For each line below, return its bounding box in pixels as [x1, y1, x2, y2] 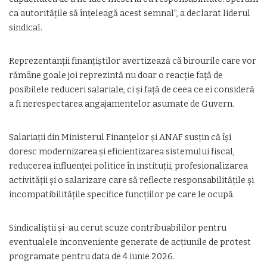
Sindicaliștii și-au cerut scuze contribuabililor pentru [9, 223, 226, 233]
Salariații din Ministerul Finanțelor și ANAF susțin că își [9, 132, 231, 142]
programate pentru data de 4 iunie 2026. [9, 252, 175, 262]
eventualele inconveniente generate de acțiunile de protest [9, 237, 251, 247]
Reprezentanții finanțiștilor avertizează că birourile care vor [9, 56, 256, 66]
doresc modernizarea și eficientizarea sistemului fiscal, [9, 147, 235, 157]
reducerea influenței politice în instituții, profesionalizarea [9, 161, 248, 171]
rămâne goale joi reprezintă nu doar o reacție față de [9, 70, 223, 80]
